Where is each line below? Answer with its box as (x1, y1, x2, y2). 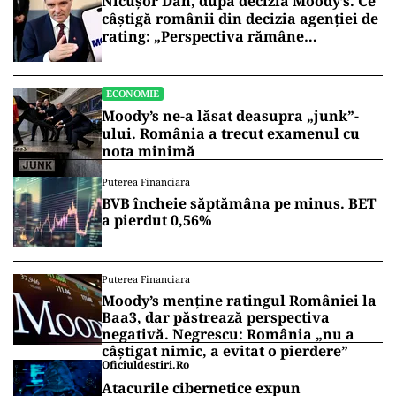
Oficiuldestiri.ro (102, 357, 189, 373)
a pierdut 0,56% (102, 210, 212, 231)
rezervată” (102, 44, 178, 65)
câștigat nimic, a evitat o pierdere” (102, 341, 348, 362)
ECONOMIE (106, 87, 159, 101)
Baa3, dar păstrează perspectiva (102, 308, 330, 328)
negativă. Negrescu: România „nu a (102, 324, 354, 345)
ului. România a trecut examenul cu (102, 124, 360, 144)
